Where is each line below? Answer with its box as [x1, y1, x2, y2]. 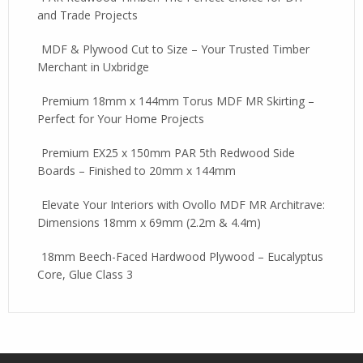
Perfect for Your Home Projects [37, 111, 204, 126]
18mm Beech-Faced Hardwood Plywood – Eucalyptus [41, 249, 323, 264]
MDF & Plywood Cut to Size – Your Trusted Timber [41, 41, 310, 57]
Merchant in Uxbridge [37, 59, 149, 75]
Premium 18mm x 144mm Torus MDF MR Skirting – [41, 93, 314, 109]
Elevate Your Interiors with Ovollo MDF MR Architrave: [41, 197, 325, 212]
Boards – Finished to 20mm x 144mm [37, 163, 236, 178]
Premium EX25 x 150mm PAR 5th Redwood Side [41, 145, 295, 160]
